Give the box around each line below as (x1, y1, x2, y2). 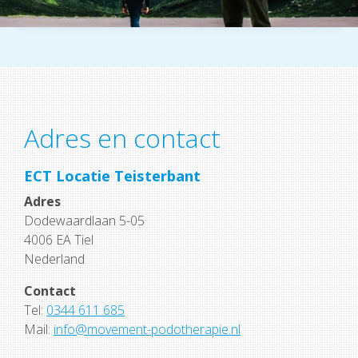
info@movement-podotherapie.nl (54, 320, 241, 338)
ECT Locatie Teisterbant (24, 165, 201, 185)
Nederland (24, 249, 85, 268)
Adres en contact (24, 120, 221, 155)
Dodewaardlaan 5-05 (24, 211, 145, 229)
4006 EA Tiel (24, 230, 93, 249)
